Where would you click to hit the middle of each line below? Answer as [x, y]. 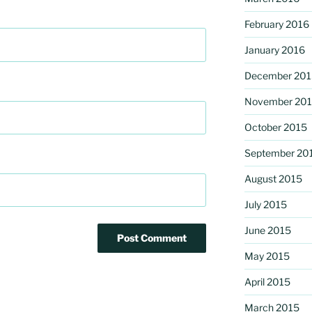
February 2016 [276, 24]
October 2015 [275, 127]
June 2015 [267, 230]
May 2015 [267, 256]
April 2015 [267, 281]
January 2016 [274, 49]
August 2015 [273, 178]
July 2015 [265, 204]
